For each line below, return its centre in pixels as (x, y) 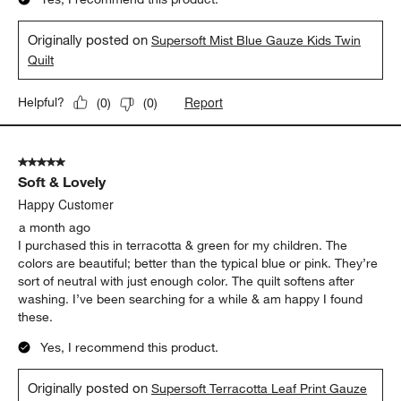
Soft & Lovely (62, 182)
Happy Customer (66, 205)
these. (36, 317)
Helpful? (42, 102)
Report (204, 102)
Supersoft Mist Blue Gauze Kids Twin (256, 41)
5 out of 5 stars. (63, 162)
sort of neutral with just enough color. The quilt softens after (187, 282)
